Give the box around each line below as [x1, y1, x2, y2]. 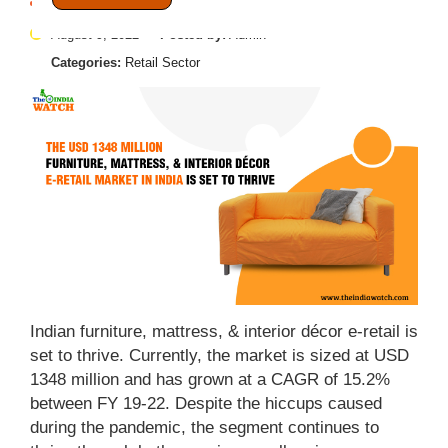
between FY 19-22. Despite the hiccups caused [30, 394, 382, 414]
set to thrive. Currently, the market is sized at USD [30, 346, 409, 366]
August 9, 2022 [48, 27, 139, 42]
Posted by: [160, 27, 226, 42]
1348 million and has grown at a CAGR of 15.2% [30, 370, 390, 390]
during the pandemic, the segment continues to [30, 418, 379, 438]
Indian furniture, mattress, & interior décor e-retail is [30, 322, 418, 342]
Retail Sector [121, 55, 200, 70]
